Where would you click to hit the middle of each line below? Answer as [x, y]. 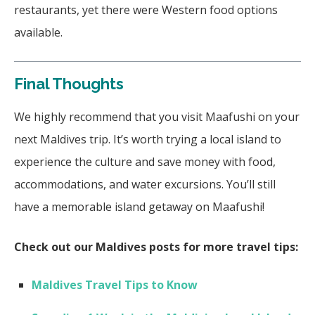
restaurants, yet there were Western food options [146, 9]
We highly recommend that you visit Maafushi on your [157, 116]
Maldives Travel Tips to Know [116, 284]
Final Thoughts [69, 83]
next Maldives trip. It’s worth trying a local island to [148, 139]
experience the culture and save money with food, [145, 161]
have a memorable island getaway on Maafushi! [139, 206]
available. [40, 32]
